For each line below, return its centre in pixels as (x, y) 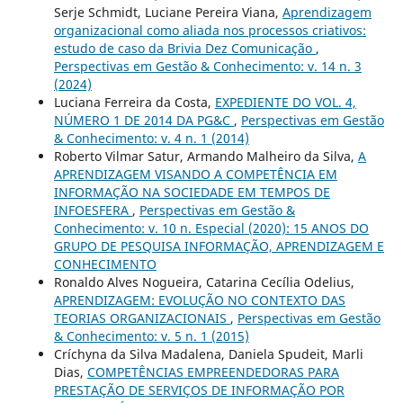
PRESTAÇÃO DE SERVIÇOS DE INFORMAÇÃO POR (199, 390)
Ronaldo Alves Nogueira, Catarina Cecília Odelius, (204, 282)
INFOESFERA (93, 210)
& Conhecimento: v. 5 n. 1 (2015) (151, 336)
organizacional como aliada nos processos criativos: (210, 30)
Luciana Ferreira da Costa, (134, 102)
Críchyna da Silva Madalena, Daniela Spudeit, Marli (208, 354)
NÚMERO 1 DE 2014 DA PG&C (143, 120)
